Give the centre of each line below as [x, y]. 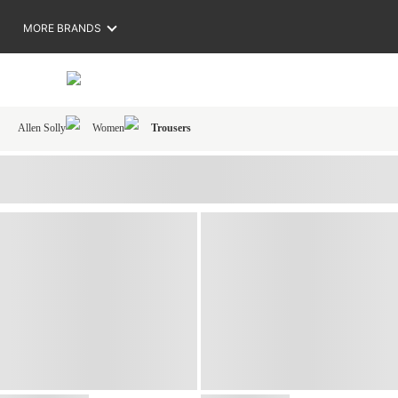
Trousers [171, 127]
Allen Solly [42, 127]
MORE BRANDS [62, 28]
